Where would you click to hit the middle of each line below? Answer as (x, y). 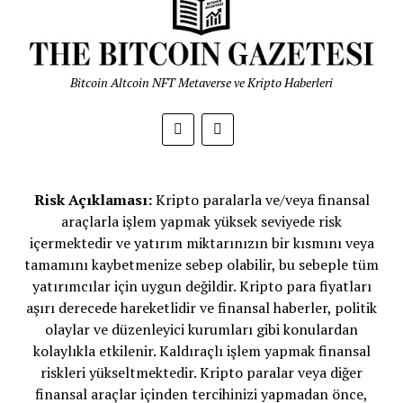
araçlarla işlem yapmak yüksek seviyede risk (201, 222)
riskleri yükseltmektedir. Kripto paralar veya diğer (201, 373)
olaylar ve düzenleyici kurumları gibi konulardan (201, 330)
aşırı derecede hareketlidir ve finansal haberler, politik (201, 308)
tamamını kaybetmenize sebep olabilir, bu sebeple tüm (201, 265)
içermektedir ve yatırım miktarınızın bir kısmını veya (201, 243)
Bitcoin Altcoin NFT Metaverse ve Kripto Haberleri (201, 83)
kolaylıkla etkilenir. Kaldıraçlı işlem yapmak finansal (201, 351)
